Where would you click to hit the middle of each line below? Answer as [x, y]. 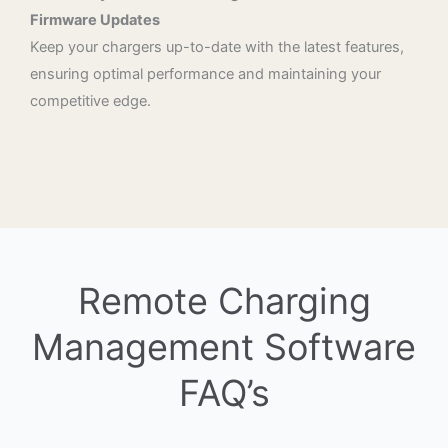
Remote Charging [224, 301]
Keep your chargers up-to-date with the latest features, [217, 46]
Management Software [224, 347]
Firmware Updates [95, 19]
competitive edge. [90, 100]
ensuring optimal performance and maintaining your [205, 73]
